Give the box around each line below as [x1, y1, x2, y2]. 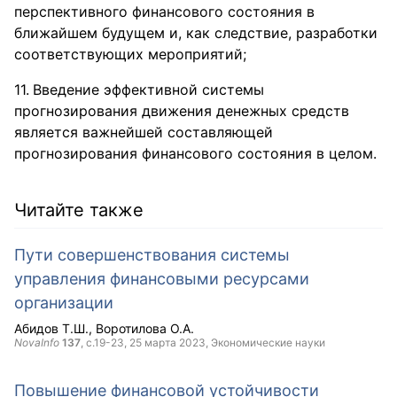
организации [14, 292, 113, 312]
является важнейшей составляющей [14, 122, 273, 141]
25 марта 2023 [129, 335, 206, 349]
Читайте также [14, 198, 144, 221]
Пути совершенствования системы [14, 245, 290, 264]
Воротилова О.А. [96, 320, 194, 336]
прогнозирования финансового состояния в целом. [14, 144, 377, 162]
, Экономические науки [206, 335, 325, 349]
